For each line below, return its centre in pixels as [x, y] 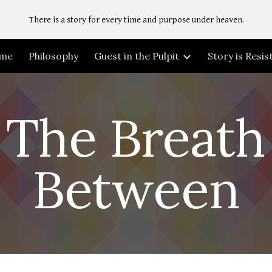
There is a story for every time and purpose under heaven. [136, 19]
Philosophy [53, 56]
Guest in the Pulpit [137, 56]
